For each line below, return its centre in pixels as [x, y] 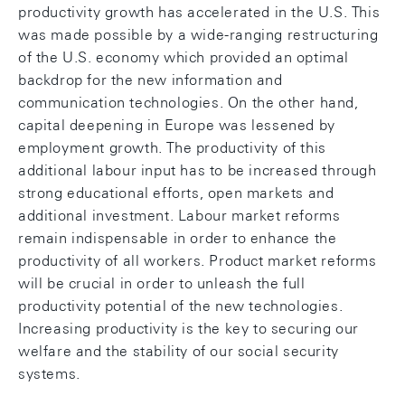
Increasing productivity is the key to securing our [189, 329]
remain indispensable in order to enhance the [178, 238]
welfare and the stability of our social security [179, 351]
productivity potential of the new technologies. [181, 306]
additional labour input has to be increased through [198, 170]
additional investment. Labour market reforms [179, 216]
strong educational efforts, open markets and [176, 193]
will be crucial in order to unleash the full [162, 283]
